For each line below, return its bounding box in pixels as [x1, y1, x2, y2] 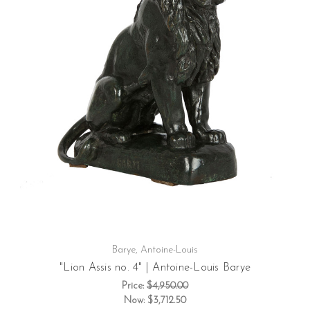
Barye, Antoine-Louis [112, 245, 198, 256]
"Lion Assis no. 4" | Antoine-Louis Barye [60, 262, 250, 274]
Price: [122, 281, 147, 292]
